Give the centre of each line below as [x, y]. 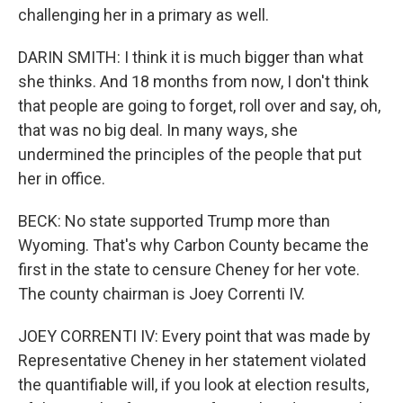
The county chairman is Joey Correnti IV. [161, 294]
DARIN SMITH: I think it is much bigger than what [191, 57]
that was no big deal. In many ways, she [158, 130]
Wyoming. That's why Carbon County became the [193, 245]
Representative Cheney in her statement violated [192, 360]
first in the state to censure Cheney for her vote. [189, 269]
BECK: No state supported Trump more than [174, 221]
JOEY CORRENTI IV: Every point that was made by [194, 336]
